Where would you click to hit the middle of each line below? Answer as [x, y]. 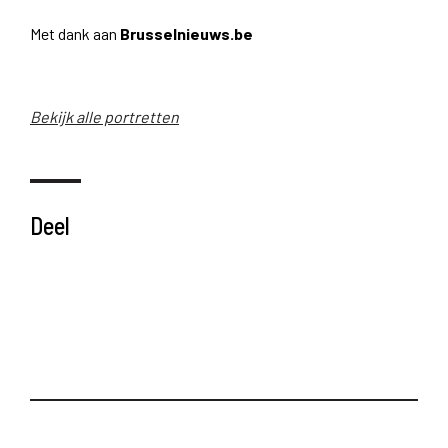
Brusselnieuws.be [186, 33]
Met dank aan [75, 33]
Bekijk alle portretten [104, 116]
